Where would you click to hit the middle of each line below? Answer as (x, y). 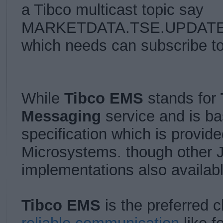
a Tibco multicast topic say (112, 10)
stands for (182, 99)
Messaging (61, 116)
